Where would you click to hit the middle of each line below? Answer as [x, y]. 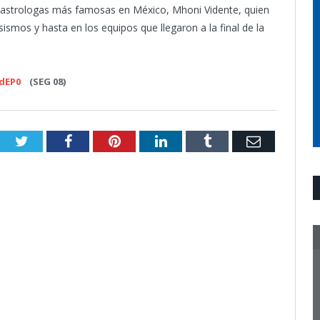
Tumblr [232, 140]
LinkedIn [192, 140]
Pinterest [145, 140]
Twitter [49, 140]
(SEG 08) [43, 81]
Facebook [99, 140]
